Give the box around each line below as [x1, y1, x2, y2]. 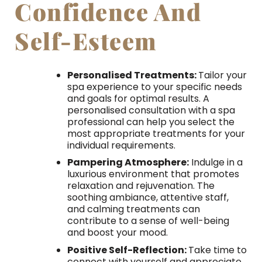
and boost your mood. [67, 226, 168, 240]
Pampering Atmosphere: [67, 156, 189, 170]
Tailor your [198, 68, 247, 82]
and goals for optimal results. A [67, 91, 209, 105]
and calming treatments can [67, 202, 200, 216]
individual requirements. [67, 138, 175, 152]
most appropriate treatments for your [67, 126, 245, 140]
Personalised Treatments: [67, 68, 198, 82]
